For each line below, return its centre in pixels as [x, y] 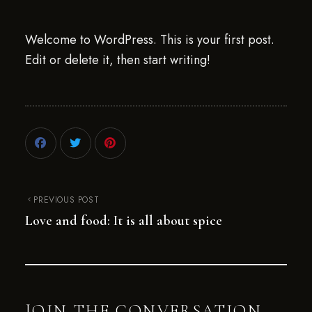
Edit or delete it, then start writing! [117, 60]
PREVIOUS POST [67, 200]
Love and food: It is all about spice [123, 221]
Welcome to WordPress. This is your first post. [149, 40]
